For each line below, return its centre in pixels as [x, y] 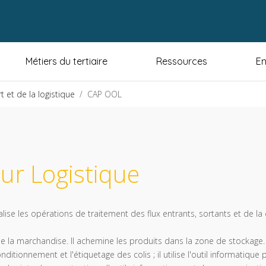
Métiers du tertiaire [66, 61]
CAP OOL [104, 94]
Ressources [182, 61]
